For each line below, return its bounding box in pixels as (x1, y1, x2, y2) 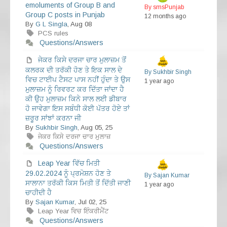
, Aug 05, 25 (78, 124, 112, 132)
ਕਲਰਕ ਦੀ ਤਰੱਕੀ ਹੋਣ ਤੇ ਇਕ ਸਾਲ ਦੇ (25, 66, 122, 74)
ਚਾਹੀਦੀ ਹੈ (25, 188, 52, 197)
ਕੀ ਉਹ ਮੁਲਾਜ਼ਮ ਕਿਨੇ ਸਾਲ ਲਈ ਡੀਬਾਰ (25, 95, 127, 103)
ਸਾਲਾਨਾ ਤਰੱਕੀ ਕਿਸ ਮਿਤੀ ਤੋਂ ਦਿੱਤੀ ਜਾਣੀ (25, 179, 131, 187)
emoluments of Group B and (25, 1, 115, 10)
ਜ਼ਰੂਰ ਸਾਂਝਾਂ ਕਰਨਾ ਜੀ (25, 114, 81, 123)
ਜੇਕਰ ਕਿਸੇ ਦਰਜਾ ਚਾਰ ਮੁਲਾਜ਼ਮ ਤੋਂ (38, 56, 126, 64)
